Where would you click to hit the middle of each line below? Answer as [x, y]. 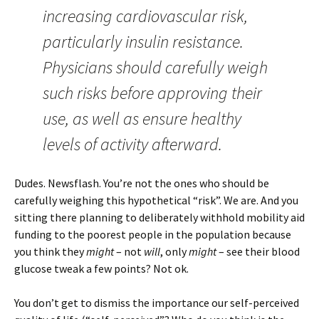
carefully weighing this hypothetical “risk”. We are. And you [156, 200]
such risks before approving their [152, 93]
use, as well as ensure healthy [142, 119]
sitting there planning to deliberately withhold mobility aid [159, 217]
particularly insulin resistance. [143, 42]
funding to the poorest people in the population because [153, 234]
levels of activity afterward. [132, 144]
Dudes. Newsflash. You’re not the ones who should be [142, 183]
